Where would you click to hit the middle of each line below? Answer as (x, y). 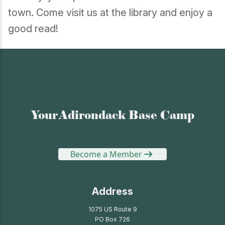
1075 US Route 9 (113, 209)
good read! (33, 29)
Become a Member (106, 154)
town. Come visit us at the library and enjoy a (110, 13)
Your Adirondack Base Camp (113, 115)
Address (113, 191)
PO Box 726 (113, 219)
